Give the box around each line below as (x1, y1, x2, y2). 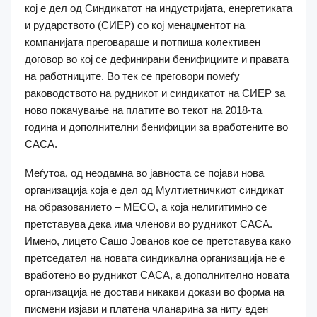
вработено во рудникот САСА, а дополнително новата (25, 269, 289, 282)
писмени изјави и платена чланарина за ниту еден (25, 303, 268, 316)
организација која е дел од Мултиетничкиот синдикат (25, 184, 284, 197)
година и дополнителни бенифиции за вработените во (25, 121, 288, 134)
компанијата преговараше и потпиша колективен (25, 36, 260, 49)
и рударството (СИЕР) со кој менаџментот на (25, 19, 245, 32)
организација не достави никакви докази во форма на (25, 286, 284, 299)
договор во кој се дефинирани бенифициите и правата (25, 53, 289, 66)
